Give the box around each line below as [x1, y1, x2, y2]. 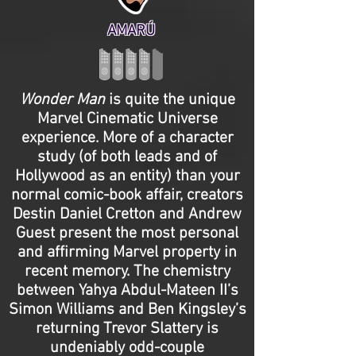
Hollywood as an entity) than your [14, 167, 240, 186]
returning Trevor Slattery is [36, 319, 219, 339]
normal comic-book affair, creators [11, 186, 243, 205]
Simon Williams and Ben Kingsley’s [8, 300, 246, 319]
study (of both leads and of [37, 148, 217, 167]
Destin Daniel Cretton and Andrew [13, 205, 242, 224]
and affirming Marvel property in [17, 243, 237, 262]
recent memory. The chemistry [24, 262, 230, 281]
